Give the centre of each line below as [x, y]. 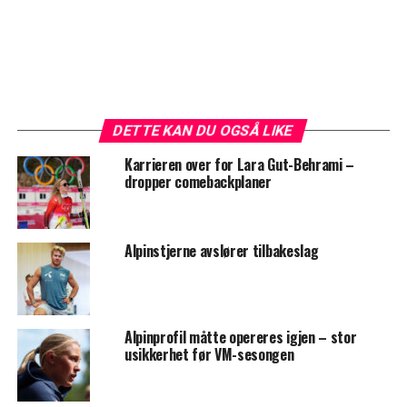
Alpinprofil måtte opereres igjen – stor [240, 338]
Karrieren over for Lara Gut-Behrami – [239, 165]
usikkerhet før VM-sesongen [209, 355]
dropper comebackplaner [198, 182]
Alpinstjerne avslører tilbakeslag [221, 251]
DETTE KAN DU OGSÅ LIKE [204, 131]
